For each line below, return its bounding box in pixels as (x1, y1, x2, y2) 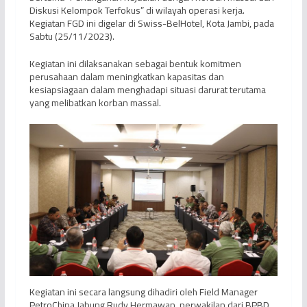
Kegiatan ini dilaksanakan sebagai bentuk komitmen (29, 55, 241, 73)
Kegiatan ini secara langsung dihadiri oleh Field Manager (29, 282, 258, 301)
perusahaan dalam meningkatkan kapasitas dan (29, 68, 224, 86)
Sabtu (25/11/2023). (29, 27, 114, 46)
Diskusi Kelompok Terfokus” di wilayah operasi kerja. (29, 1, 245, 20)
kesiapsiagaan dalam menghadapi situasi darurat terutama (29, 81, 266, 99)
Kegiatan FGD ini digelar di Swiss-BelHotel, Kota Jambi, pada (29, 14, 274, 33)
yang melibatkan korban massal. (29, 94, 161, 112)
